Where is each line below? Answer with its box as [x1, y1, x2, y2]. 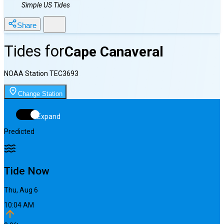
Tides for [4, 41, 64, 60]
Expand [37, 112, 60, 121]
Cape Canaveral [64, 43, 163, 60]
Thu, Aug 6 [4, 186, 38, 194]
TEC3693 [49, 69, 78, 78]
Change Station [18, 90, 62, 98]
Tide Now [4, 164, 49, 177]
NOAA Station [4, 69, 49, 78]
